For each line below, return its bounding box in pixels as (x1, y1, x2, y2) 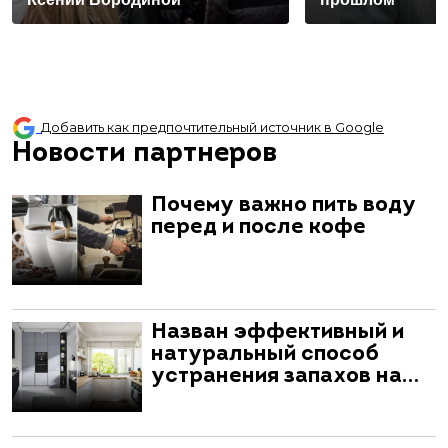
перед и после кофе (151, 215, 366, 239)
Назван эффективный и (151, 320, 404, 344)
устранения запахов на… (151, 364, 419, 388)
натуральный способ (151, 342, 379, 366)
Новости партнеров (12, 139, 277, 168)
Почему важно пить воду (151, 193, 416, 217)
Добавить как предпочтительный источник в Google (41, 120, 384, 136)
